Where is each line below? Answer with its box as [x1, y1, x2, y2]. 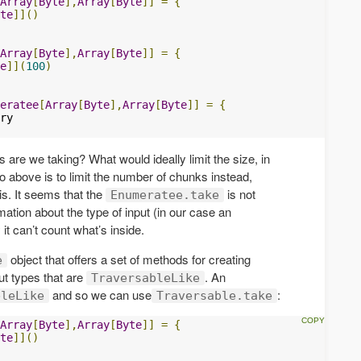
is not [224, 185, 255, 202]
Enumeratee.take [110, 187, 219, 202]
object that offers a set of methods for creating [7, 250, 251, 268]
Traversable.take [156, 288, 272, 303]
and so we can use [49, 285, 151, 303]
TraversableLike [91, 270, 200, 285]
